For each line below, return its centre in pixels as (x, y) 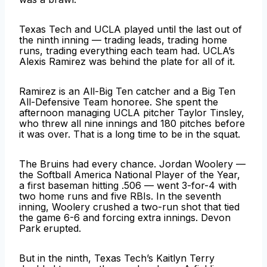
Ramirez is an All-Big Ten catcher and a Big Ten (127, 91)
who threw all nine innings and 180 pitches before (132, 124)
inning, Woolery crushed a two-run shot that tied (129, 207)
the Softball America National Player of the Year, (130, 175)
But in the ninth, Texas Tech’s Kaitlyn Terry (117, 258)
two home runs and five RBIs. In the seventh (120, 196)
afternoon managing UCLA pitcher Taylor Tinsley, (132, 113)
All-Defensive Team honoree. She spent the (119, 102)
